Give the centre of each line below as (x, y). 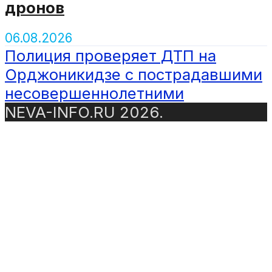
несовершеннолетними (94, 93)
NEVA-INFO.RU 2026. (84, 112)
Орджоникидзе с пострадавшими (134, 74)
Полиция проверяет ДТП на (110, 55)
